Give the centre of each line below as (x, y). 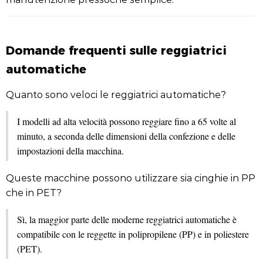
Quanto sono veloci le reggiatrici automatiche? (116, 94)
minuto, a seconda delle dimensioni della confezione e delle (126, 136)
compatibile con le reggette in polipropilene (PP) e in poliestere (133, 234)
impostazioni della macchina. (70, 151)
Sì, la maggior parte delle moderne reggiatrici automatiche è (127, 219)
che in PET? (34, 192)
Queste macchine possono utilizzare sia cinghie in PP (131, 178)
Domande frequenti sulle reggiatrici (116, 49)
